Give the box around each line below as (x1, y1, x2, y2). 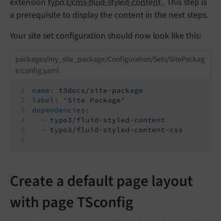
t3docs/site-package (59, 86, 144, 95)
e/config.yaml (15, 65, 59, 76)
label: (32, 96, 59, 105)
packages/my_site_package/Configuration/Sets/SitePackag (15, 53, 205, 65)
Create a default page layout (10, 170, 193, 192)
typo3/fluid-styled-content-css (50, 125, 184, 135)
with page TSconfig (10, 191, 133, 214)
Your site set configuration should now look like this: (10, 29, 201, 42)
